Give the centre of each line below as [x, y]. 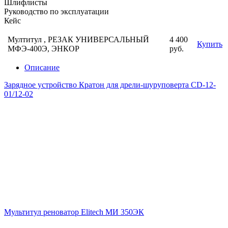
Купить [210, 44]
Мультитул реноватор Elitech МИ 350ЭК [74, 212]
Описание [42, 67]
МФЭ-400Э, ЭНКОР [44, 48]
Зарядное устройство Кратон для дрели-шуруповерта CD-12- [110, 84]
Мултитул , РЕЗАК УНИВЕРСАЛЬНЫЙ [78, 39]
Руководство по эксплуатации [56, 11]
